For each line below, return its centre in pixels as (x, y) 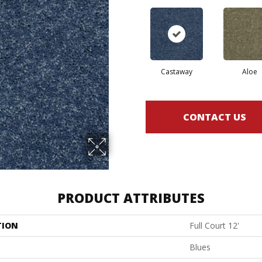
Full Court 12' (214, 226)
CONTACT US (215, 117)
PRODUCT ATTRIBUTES (131, 198)
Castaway (176, 72)
